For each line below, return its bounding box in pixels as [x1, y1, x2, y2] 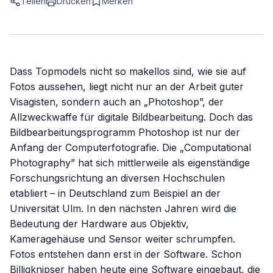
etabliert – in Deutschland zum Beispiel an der [10, 187, 221, 199]
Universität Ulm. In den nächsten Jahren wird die [10, 202, 236, 214]
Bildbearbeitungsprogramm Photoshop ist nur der [10, 126, 240, 138]
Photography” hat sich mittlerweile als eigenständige [10, 157, 250, 169]
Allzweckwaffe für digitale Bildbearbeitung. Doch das [10, 111, 253, 123]
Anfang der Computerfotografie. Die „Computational [10, 141, 251, 154]
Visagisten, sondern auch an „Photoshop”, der [10, 96, 224, 108]
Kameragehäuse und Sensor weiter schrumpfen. [10, 233, 235, 245]
